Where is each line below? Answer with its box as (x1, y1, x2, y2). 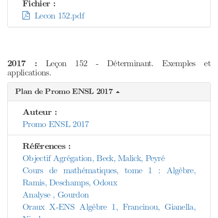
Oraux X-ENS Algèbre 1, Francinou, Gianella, (22, 201, 196, 212)
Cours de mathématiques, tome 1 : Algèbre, (22, 165, 196, 176)
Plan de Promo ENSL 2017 (15, 87, 115, 96)
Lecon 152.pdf (29, 10, 84, 21)
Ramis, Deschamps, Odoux (22, 177, 117, 188)
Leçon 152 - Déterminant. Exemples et (37, 58, 211, 69)
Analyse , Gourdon (22, 189, 89, 200)
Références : (22, 141, 71, 152)
